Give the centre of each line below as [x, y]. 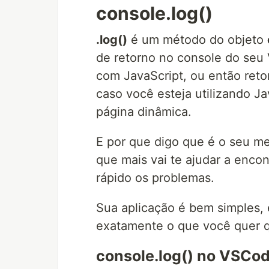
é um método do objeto [197, 39]
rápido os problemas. [155, 177]
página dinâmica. [144, 111]
